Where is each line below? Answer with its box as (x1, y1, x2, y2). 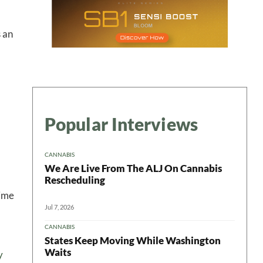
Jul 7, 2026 (45, 203, 74, 211)
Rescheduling (45, 173, 105, 186)
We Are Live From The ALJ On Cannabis (45, 161, 222, 174)
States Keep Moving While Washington (45, 234, 221, 247)
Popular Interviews (45, 113, 198, 134)
